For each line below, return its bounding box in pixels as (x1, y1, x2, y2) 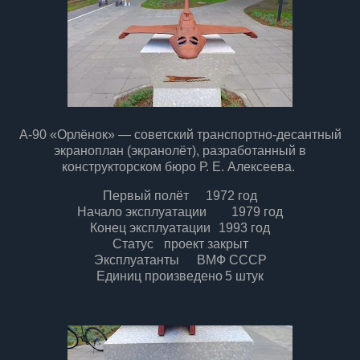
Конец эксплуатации (90, 220, 211, 235)
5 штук (225, 268, 264, 283)
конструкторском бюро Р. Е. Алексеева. (62, 159, 295, 174)
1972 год (206, 188, 257, 202)
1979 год (231, 204, 283, 219)
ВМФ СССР (196, 252, 267, 267)
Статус (112, 236, 153, 251)
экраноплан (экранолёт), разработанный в (54, 143, 306, 157)
